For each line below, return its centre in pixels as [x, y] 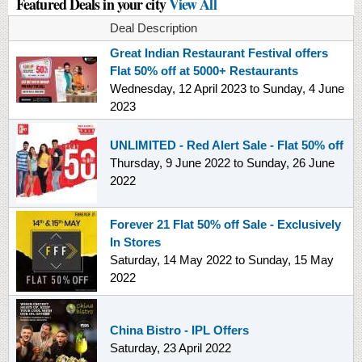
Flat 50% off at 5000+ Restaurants [204, 70]
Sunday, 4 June [303, 88]
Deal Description [154, 27]
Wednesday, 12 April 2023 [178, 88]
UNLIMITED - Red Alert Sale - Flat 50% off [227, 145]
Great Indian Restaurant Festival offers [219, 53]
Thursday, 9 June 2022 [170, 162]
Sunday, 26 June [290, 162]
